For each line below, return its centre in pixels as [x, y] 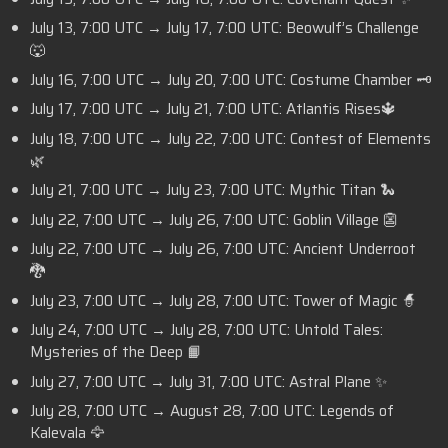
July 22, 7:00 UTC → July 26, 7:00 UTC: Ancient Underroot [223, 249]
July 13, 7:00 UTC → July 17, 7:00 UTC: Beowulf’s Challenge [224, 28]
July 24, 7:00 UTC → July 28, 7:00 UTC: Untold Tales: [206, 330]
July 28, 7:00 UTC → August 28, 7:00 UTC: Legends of [212, 411]
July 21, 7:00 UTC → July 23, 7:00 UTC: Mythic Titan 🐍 [212, 190]
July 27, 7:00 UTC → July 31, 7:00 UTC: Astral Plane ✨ [208, 381]
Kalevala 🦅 [67, 433]
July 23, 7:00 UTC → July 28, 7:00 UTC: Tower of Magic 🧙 [223, 300]
